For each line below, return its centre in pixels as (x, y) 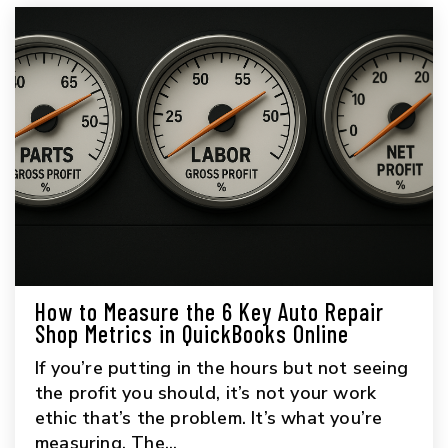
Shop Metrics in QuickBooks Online (192, 333)
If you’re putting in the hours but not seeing (222, 367)
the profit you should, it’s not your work (206, 392)
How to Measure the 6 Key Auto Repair (209, 311)
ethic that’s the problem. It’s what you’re (209, 417)
